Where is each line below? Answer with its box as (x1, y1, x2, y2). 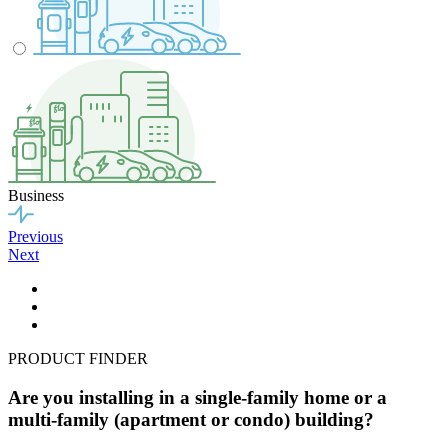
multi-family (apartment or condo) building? (8, 409, 374, 430)
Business (8, 187, 64, 205)
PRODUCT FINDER (8, 350, 148, 368)
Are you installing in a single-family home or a (8, 387, 387, 408)
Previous (8, 228, 63, 246)
